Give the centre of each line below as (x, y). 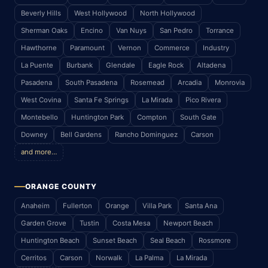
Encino (92, 30)
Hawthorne (39, 48)
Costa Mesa (131, 223)
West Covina (41, 100)
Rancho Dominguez (146, 134)
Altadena (211, 65)
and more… (39, 152)
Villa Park (157, 205)
